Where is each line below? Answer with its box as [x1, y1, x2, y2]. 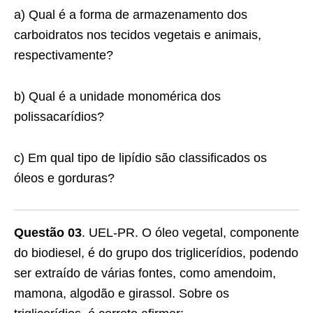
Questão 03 [14, 226, 82, 240]
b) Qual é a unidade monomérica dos [14, 89, 221, 103]
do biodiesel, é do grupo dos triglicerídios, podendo [14, 246, 298, 260]
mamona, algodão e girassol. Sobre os [14, 286, 229, 300]
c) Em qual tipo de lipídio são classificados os [14, 151, 267, 165]
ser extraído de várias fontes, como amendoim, [14, 266, 276, 280]
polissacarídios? [14, 110, 104, 124]
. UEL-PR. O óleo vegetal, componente [82, 226, 299, 240]
